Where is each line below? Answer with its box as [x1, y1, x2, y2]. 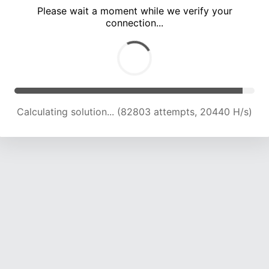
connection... [106, 17, 163, 29]
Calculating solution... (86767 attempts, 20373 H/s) [17, 106, 252, 118]
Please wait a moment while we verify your [37, 5, 232, 17]
